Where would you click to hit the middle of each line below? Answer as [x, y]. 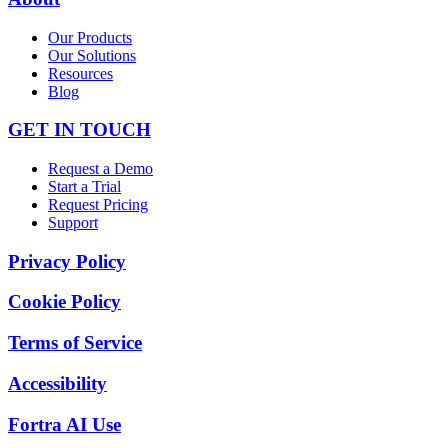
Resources [80, 73]
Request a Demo [100, 169]
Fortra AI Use [64, 424]
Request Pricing [98, 205]
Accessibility [57, 383]
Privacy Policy [67, 261]
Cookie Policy [64, 302]
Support [73, 223]
